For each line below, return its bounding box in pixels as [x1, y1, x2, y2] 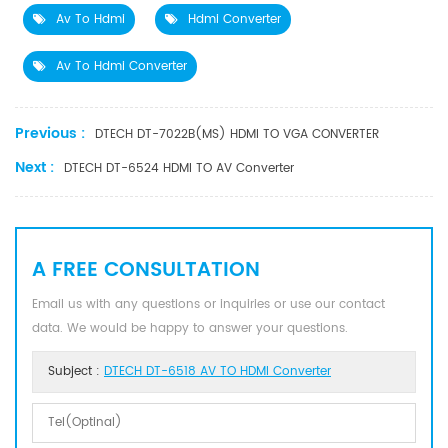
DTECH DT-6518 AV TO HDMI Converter [104, 361, 331, 381]
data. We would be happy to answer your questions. [32, 318, 348, 338]
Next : [15, 155, 54, 179]
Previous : [15, 121, 85, 145]
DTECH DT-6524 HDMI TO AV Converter [64, 158, 294, 178]
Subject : [48, 361, 104, 381]
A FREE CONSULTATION [32, 253, 260, 287]
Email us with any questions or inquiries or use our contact [32, 294, 385, 314]
